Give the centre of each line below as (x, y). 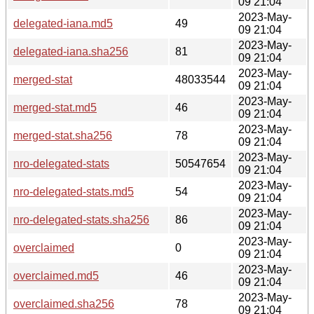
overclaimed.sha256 (64, 303)
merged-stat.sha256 (63, 135)
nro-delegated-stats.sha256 (81, 219)
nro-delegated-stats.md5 (74, 191)
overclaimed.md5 (56, 275)
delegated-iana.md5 (63, 23)
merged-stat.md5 (55, 107)
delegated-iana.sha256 (71, 51)
